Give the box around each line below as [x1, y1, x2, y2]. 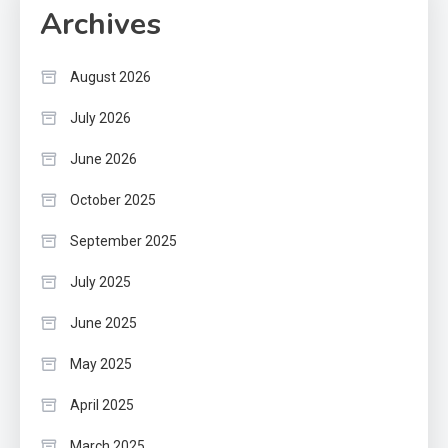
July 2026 [70, 110, 131, 127]
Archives [40, 4, 161, 46]
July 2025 [70, 274, 131, 291]
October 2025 [70, 192, 156, 209]
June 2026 [70, 151, 137, 168]
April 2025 [70, 397, 134, 414]
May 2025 [70, 356, 132, 373]
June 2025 [70, 315, 137, 332]
